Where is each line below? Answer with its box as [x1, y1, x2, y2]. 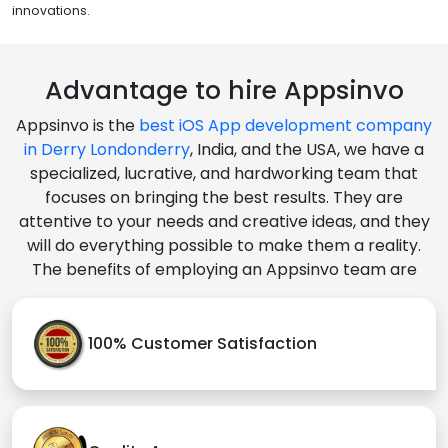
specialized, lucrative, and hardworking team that [30, 161, 418, 185]
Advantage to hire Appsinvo [44, 72, 404, 108]
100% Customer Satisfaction [88, 332, 317, 356]
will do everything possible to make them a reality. [27, 233, 421, 257]
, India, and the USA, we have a [190, 137, 424, 161]
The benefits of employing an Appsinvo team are [31, 257, 417, 281]
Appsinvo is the [16, 113, 139, 137]
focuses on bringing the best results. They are [45, 185, 403, 209]
